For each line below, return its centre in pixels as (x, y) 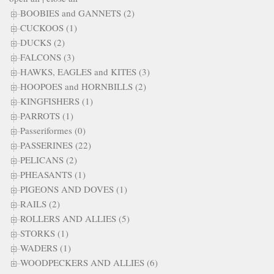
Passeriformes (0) (53, 130)
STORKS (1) (44, 233)
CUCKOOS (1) (49, 27)
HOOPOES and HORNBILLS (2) (83, 86)
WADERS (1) (46, 247)
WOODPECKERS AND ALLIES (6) (89, 262)
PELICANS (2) (49, 159)
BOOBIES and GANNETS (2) (77, 13)
